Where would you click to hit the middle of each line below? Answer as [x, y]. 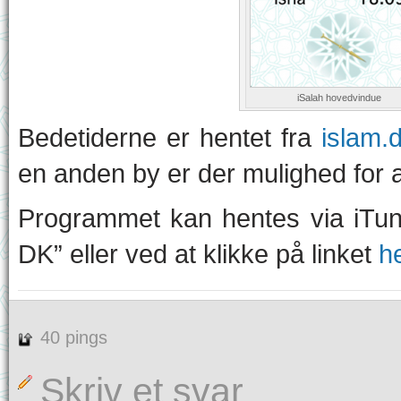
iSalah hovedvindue [339, 98]
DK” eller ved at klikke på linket [198, 254]
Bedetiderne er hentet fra [170, 137]
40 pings [74, 337]
